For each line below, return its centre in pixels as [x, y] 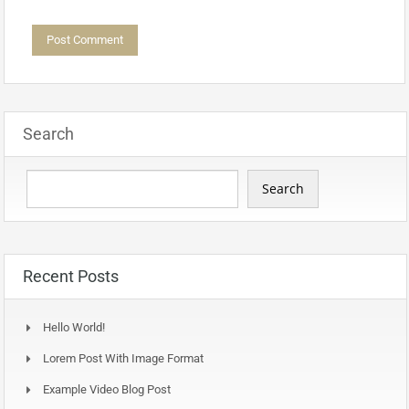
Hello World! [74, 327]
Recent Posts [71, 276]
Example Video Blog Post [107, 389]
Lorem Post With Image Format [123, 358]
